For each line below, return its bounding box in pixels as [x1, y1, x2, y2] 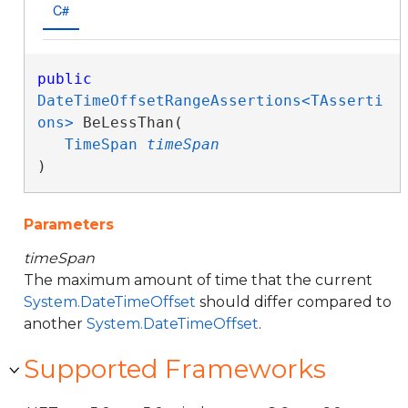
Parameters [24, 216, 114, 233]
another [24, 315, 87, 332]
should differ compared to [196, 293, 392, 311]
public [36, 70, 92, 87]
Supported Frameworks [24, 353, 326, 384]
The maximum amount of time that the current [24, 271, 372, 289]
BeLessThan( [73, 114, 192, 131]
